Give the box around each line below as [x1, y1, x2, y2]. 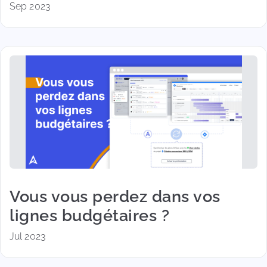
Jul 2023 [10, 231, 45, 242]
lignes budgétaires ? [10, 206, 169, 225]
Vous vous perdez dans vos [10, 187, 221, 206]
